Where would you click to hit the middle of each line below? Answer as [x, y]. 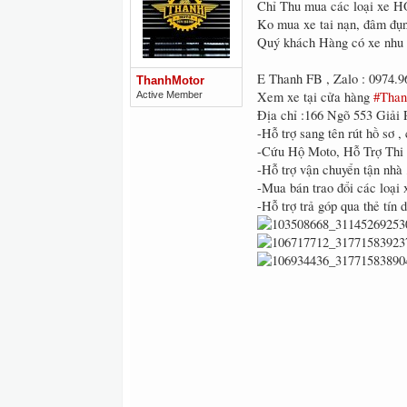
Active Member [169, 94]
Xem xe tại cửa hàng [315, 97]
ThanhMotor [170, 80]
